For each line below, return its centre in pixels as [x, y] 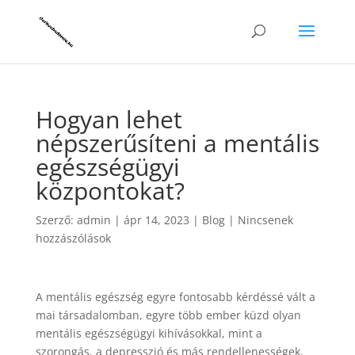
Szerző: [56, 220]
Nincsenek [265, 220]
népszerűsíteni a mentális [177, 143]
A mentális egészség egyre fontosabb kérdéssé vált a [175, 297]
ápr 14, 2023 [156, 220]
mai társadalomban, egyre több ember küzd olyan [168, 315]
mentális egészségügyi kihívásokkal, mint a [149, 333]
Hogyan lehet [109, 119]
